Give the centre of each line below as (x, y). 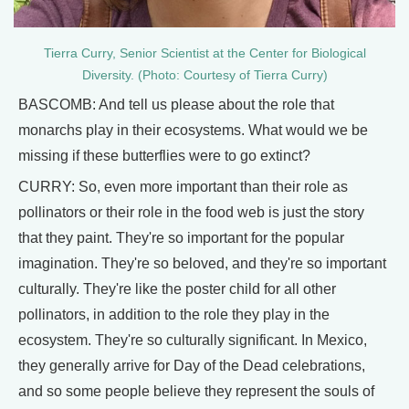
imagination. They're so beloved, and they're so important (202, 263)
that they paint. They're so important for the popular (181, 237)
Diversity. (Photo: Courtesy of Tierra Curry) (204, 75)
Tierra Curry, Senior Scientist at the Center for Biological (204, 53)
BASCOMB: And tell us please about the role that (176, 104)
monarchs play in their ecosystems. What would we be (193, 130)
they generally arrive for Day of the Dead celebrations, (192, 365)
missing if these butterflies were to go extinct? (164, 155)
